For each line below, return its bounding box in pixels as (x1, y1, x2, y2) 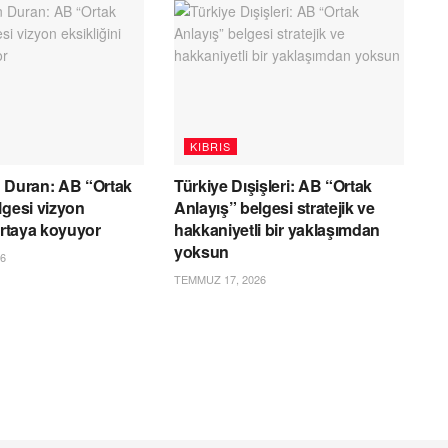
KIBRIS (189, 137, 231, 154)
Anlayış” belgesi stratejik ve (173, 195, 375, 219)
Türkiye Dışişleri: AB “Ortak (173, 173, 373, 197)
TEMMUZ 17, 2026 (173, 270, 266, 287)
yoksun (173, 239, 230, 263)
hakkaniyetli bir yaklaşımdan (173, 217, 381, 241)
